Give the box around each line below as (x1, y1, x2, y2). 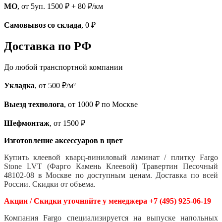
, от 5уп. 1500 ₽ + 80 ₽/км (17, 1, 103, 10)
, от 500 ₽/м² (35, 81, 76, 90)
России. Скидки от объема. (4, 180, 98, 189)
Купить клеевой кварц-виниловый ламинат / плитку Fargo (4, 153, 218, 162)
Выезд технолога (4, 100, 64, 109)
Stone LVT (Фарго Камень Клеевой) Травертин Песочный (4, 162, 218, 171)
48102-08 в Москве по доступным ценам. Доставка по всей (4, 171, 218, 180)
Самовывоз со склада (4, 20, 81, 29)
